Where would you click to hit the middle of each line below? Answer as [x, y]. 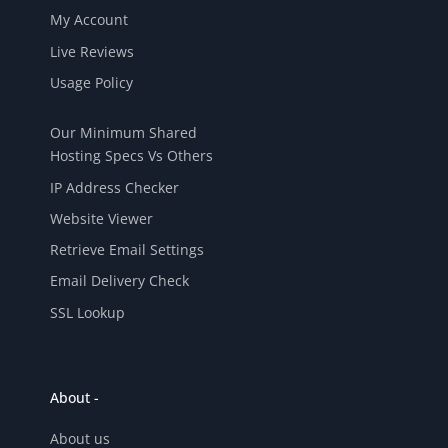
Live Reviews [92, 51]
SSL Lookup [87, 312]
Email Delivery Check [119, 281]
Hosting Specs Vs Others [131, 156]
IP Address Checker [114, 187]
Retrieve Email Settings [127, 250]
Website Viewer [101, 218]
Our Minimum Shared [123, 133]
